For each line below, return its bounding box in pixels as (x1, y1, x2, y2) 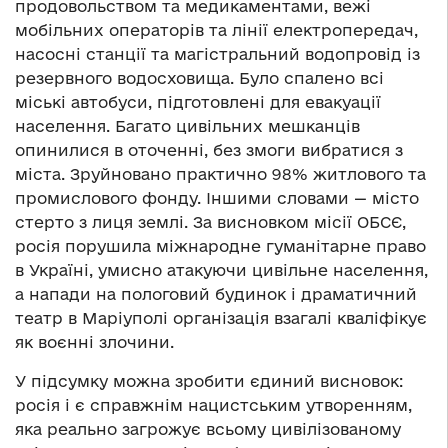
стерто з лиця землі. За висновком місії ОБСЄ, (15, 213, 406, 232)
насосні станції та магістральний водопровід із (15, 45, 420, 64)
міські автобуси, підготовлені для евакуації (15, 93, 381, 112)
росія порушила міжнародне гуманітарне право (15, 237, 426, 256)
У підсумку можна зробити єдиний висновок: (15, 372, 403, 391)
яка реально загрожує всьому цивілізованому (15, 420, 401, 439)
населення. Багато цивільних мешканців (15, 117, 360, 136)
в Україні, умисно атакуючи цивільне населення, (15, 261, 428, 280)
